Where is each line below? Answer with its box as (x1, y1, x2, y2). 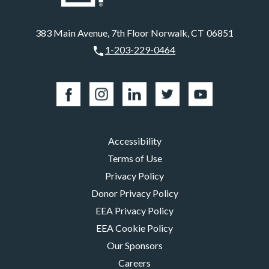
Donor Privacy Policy (91, 187, 178, 199)
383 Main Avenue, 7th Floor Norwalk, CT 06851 (35, 26, 234, 38)
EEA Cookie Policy (96, 222, 173, 234)
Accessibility (107, 134, 162, 147)
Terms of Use (107, 152, 162, 164)
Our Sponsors (106, 239, 163, 251)
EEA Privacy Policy (95, 204, 174, 216)
